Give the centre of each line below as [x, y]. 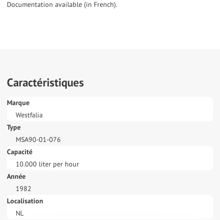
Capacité [20, 152]
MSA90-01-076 [38, 140]
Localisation [25, 201]
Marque [18, 103]
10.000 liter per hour [47, 164]
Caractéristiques [45, 82]
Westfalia [29, 115]
